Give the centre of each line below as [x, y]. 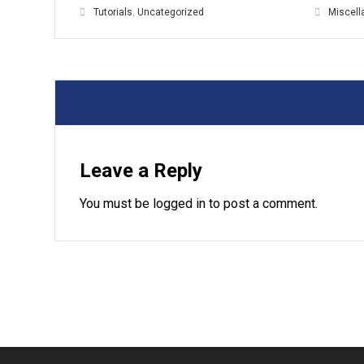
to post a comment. [262, 204]
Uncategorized [171, 12]
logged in [180, 204]
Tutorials [113, 12]
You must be [117, 204]
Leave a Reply [141, 171]
